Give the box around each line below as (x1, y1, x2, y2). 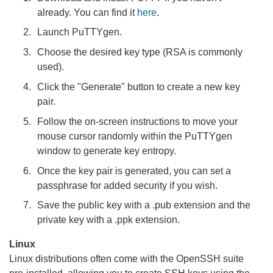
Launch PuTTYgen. (37, 27, 122, 38)
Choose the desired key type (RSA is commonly (37, 47, 243, 58)
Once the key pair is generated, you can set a (37, 165, 232, 176)
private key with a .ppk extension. (37, 214, 180, 225)
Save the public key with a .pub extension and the (37, 200, 251, 211)
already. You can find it (37, 7, 138, 18)
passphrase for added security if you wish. (37, 180, 218, 191)
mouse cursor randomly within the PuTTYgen (37, 130, 233, 141)
